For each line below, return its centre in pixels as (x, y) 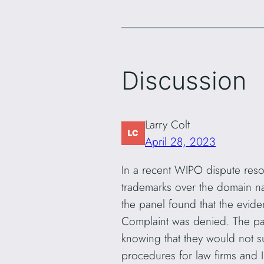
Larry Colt (167, 124)
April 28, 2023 (180, 141)
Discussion (184, 80)
